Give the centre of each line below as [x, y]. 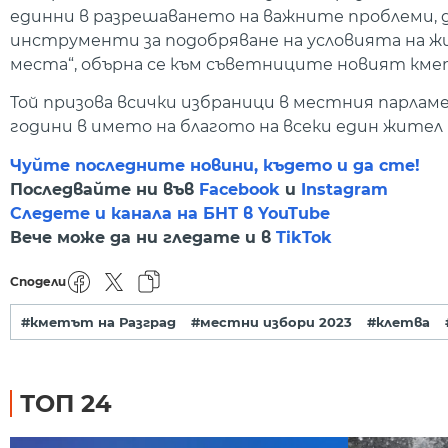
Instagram [344, 189]
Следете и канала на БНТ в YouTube [170, 213]
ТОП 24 [66, 403]
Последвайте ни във [104, 189]
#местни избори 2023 [271, 321]
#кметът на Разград [98, 321]
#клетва [398, 321]
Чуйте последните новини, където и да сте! [215, 165]
